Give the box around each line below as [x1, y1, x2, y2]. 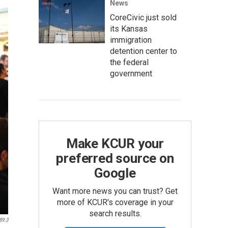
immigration [110, 35, 152, 45]
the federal [110, 58, 149, 67]
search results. [89, 209, 141, 218]
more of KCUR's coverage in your [56, 197, 174, 207]
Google [94, 165, 136, 181]
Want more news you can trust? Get [52, 186, 178, 196]
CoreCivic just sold [110, 13, 177, 22]
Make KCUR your [66, 136, 164, 151]
